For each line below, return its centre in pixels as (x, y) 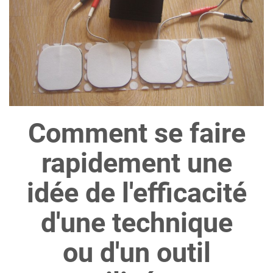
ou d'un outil (136, 253)
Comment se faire (136, 133)
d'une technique (136, 223)
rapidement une (136, 163)
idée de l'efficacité (136, 193)
